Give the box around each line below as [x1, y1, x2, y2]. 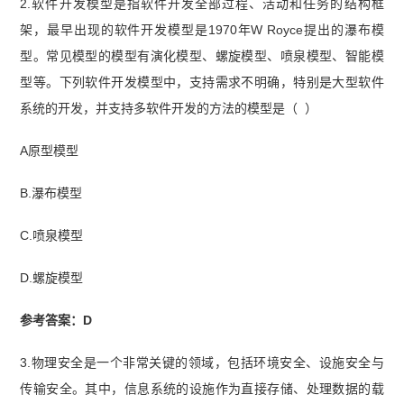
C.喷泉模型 [20, 227, 84, 243]
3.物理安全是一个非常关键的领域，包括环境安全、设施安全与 [20, 354, 384, 370]
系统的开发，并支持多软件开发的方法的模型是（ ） [20, 101, 318, 116]
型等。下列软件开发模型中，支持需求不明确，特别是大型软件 [20, 75, 384, 90]
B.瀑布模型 [20, 185, 83, 200]
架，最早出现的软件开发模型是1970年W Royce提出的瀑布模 [20, 23, 384, 38]
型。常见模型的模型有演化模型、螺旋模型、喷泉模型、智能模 [20, 49, 384, 64]
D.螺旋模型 [20, 270, 84, 285]
